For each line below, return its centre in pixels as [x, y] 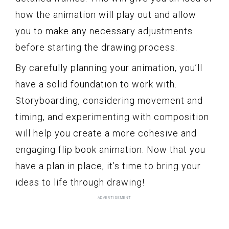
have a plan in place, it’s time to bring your [108, 166]
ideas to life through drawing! [80, 182]
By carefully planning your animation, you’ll [109, 67]
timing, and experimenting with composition [112, 117]
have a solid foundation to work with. [96, 84]
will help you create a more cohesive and [106, 133]
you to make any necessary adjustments [104, 31]
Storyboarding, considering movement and [109, 100]
